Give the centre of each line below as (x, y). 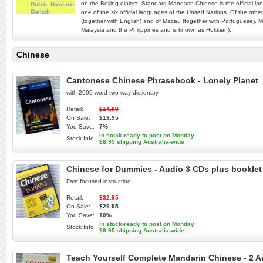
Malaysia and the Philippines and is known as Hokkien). (156, 30)
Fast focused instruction (99, 181)
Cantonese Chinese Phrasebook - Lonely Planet (162, 80)
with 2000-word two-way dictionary (112, 92)
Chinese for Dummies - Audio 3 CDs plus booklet (164, 169)
